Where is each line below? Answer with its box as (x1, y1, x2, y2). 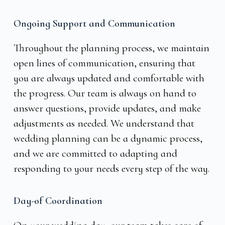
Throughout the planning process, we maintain (13, 42, 209, 54)
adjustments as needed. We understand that (13, 117, 194, 130)
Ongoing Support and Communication (13, 18, 175, 30)
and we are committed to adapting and (13, 147, 177, 160)
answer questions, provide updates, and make (13, 102, 201, 115)
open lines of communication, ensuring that (13, 57, 195, 69)
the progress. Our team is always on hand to (13, 87, 196, 99)
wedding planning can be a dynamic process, (13, 132, 202, 145)
